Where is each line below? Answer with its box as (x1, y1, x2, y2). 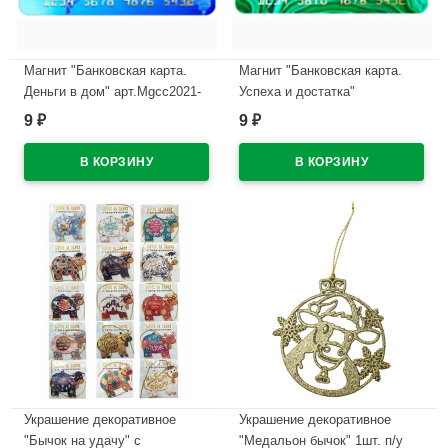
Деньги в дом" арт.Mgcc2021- (24, 84, 201, 100)
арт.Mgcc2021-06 (239, 105, 340, 121)
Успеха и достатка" (239, 84, 355, 100)
